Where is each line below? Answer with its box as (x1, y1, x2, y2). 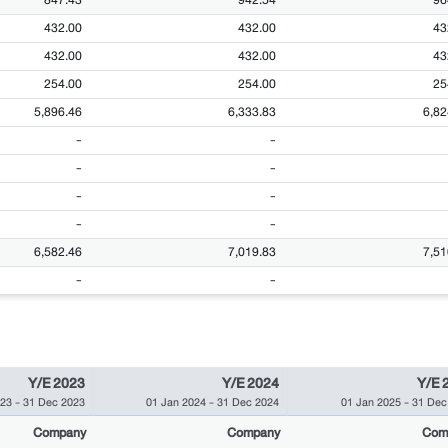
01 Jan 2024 (146, 393, 206, 413)
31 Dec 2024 (217, 393, 279, 413)
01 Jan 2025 (341, 393, 401, 413)
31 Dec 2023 (23, 393, 85, 413)
